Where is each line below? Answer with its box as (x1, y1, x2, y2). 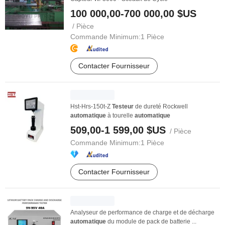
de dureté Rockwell (134, 103, 188, 110)
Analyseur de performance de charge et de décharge (70, 209, 214, 216)
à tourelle (106, 112, 135, 119)
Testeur (112, 103, 134, 110)
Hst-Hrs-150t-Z (70, 103, 112, 110)
